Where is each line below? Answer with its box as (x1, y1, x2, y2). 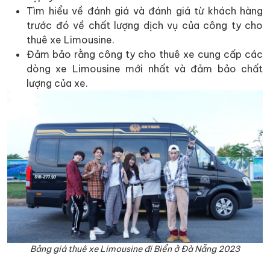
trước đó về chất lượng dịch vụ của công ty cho (27, 19, 263, 31)
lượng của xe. (27, 77, 88, 89)
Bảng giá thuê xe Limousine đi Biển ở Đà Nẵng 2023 (30, 243, 240, 254)
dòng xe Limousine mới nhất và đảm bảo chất (27, 62, 263, 75)
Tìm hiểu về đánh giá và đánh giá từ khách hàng (27, 4, 263, 17)
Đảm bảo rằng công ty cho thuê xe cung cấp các (27, 48, 263, 60)
